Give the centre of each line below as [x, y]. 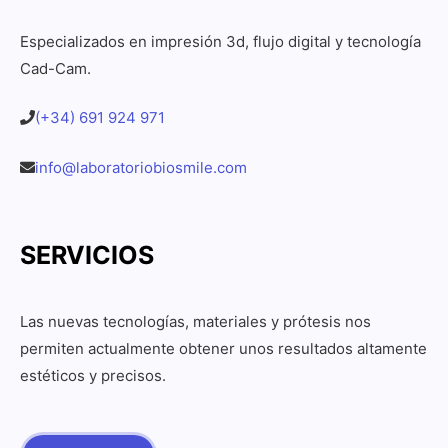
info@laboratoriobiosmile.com [141, 167]
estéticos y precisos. [93, 376]
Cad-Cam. [55, 68]
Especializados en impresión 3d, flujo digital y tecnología [220, 41]
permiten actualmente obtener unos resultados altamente [223, 349]
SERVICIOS [87, 255]
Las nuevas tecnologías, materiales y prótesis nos [195, 322]
